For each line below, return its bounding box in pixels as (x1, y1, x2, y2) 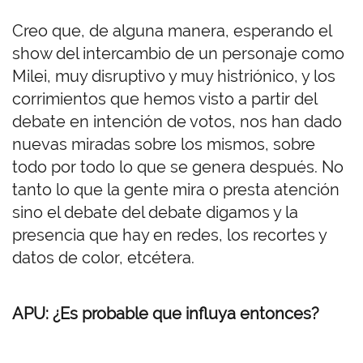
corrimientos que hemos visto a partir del (12, 89, 317, 109)
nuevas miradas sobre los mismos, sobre (12, 135, 315, 155)
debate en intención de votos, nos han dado (12, 112, 342, 132)
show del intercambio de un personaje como (12, 44, 344, 64)
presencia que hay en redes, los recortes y (12, 225, 327, 246)
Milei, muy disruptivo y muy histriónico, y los (12, 66, 335, 87)
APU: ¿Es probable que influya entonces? (12, 304, 319, 324)
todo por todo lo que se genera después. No (12, 157, 344, 177)
